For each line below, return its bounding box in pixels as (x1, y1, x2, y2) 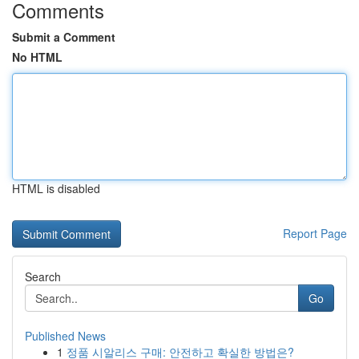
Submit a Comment (12, 29, 115, 45)
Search (25, 268, 61, 284)
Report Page (283, 225, 347, 241)
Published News (25, 328, 106, 344)
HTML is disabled (12, 180, 100, 196)
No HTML (12, 49, 63, 65)
